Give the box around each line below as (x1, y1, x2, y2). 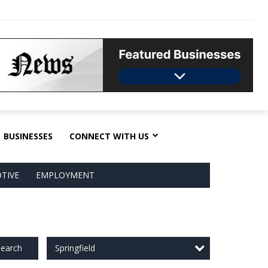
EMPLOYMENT (36, 169, 95, 181)
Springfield (54, 242, 95, 254)
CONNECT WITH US (69, 130, 149, 142)
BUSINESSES (4, 130, 53, 142)
